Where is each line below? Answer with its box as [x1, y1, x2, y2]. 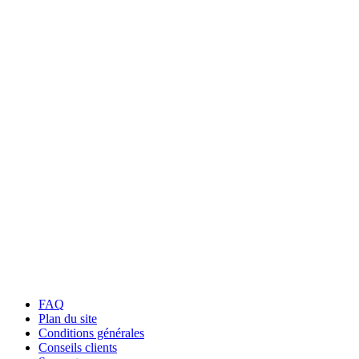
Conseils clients [38, 340, 117, 354]
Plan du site [38, 311, 97, 325]
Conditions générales [38, 325, 144, 340]
